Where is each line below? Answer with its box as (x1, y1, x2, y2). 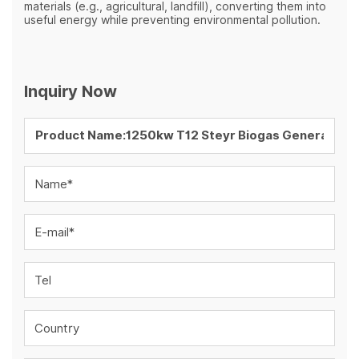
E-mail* (34, 223, 75, 241)
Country (34, 319, 79, 337)
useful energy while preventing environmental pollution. (24, 12, 321, 29)
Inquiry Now (24, 79, 117, 104)
